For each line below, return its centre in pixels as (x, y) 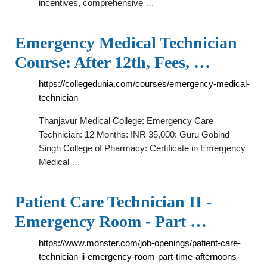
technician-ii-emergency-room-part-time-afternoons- (139, 257)
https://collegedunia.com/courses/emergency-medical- (144, 84)
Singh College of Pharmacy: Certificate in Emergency (142, 148)
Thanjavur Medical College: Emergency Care (126, 121)
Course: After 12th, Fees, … (113, 62)
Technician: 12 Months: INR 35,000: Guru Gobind (134, 134)
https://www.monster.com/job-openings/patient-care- (140, 243)
